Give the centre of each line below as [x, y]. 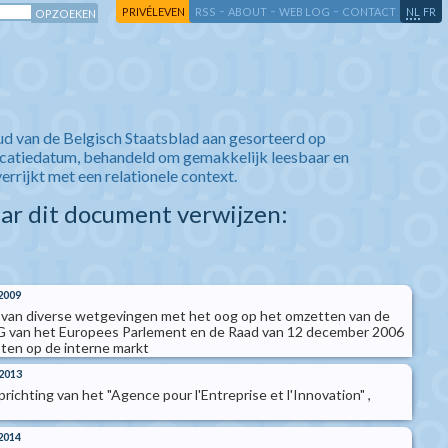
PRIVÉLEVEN [153, 11]
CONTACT [369, 11]
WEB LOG [304, 11]
